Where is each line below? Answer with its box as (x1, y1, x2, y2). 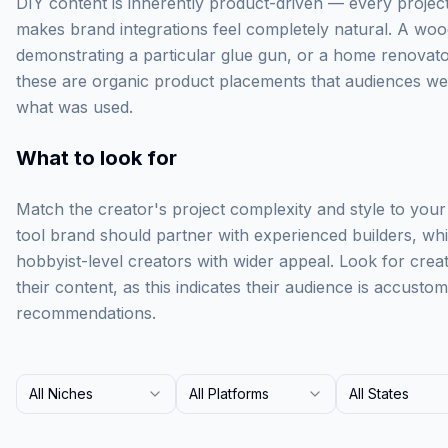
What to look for (16, 146, 177, 170)
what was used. (16, 97, 133, 117)
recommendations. (16, 303, 156, 323)
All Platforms (189, 385, 269, 402)
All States (349, 385, 409, 402)
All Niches (29, 385, 93, 402)
